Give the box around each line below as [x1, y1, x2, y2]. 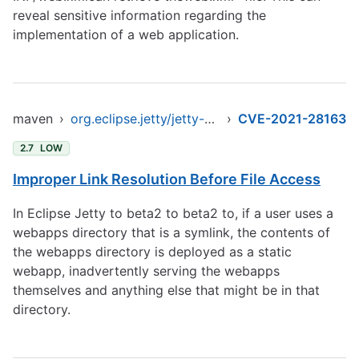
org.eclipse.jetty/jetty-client [204, 111, 215, 127]
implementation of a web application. [13, 26, 239, 42]
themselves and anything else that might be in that [13, 282, 320, 298]
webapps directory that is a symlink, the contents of [13, 224, 330, 240]
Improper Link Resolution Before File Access [13, 171, 321, 188]
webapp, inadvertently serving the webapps [13, 263, 280, 279]
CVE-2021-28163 [238, 111, 346, 127]
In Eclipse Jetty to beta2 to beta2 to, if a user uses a [13, 205, 333, 221]
